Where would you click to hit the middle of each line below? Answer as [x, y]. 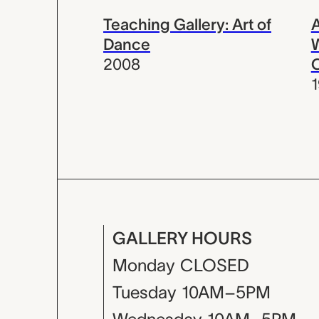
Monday [143, 265]
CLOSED [215, 265]
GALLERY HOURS [182, 238]
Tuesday [144, 292]
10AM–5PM [226, 292]
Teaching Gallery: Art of [187, 24]
